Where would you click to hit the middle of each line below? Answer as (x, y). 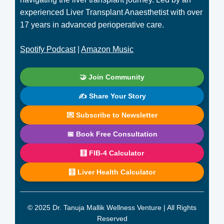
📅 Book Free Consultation (112, 134)
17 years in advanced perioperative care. (92, 25)
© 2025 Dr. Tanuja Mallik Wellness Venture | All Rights (112, 207)
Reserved (112, 218)
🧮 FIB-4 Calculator (112, 153)
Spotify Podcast (48, 49)
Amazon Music (107, 49)
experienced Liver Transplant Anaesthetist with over (111, 12)
